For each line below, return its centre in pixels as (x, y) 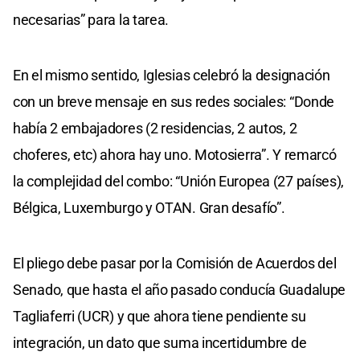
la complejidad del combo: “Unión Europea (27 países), (179, 182)
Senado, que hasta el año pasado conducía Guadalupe (180, 290)
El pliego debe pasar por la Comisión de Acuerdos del (175, 264)
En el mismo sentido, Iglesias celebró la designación (172, 76)
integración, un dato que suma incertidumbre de (160, 343)
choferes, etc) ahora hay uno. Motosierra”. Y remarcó (175, 155)
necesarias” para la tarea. (91, 20)
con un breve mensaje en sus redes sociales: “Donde (174, 102)
